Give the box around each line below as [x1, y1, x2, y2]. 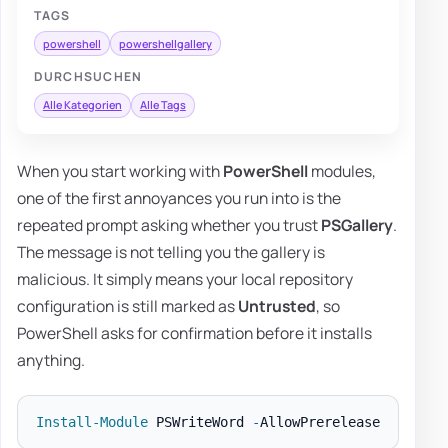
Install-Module [35, 414, 148, 431]
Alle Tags [139, 97, 186, 113]
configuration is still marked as [17, 294, 238, 317]
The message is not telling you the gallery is [17, 240, 325, 263]
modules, [308, 159, 376, 182]
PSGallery [321, 213, 393, 236]
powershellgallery [118, 35, 212, 51]
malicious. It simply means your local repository [17, 267, 353, 290]
